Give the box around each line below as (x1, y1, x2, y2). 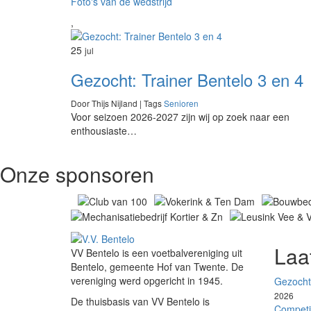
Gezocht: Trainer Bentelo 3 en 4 (71, 67, 303, 92)
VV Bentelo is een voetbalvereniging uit (71, 246, 242, 260)
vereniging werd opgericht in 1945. (71, 274, 223, 288)
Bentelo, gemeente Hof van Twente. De (71, 260, 244, 274)
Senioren (164, 97, 199, 110)
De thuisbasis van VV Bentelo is (71, 294, 210, 309)
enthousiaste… (71, 124, 137, 138)
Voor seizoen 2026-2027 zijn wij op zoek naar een (71, 110, 289, 124)
